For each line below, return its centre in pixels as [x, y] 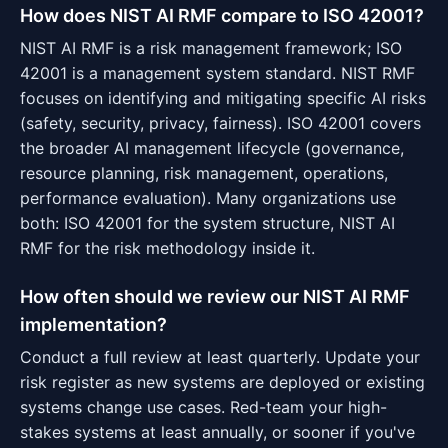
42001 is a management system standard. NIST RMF [217, 73]
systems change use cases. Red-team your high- [203, 407]
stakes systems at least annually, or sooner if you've [217, 432]
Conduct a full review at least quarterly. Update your [220, 357]
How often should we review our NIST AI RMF [215, 296]
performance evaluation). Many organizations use [208, 198]
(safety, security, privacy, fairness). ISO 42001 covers [220, 123]
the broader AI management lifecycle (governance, [212, 148]
